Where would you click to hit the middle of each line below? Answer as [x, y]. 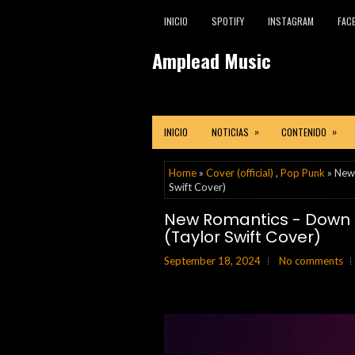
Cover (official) [240, 173]
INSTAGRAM [291, 21]
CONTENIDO [304, 132]
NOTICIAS [230, 132]
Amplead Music [212, 60]
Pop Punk [303, 173]
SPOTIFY [228, 21]
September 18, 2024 [212, 261]
